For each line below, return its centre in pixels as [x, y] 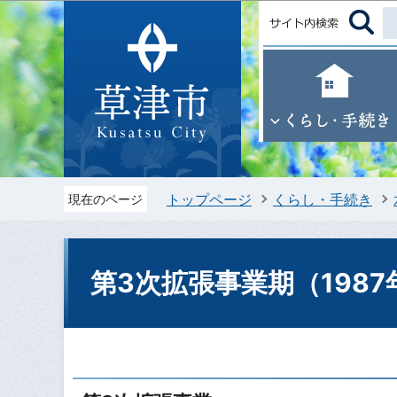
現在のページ [105, 199]
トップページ [209, 199]
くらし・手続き [323, 199]
